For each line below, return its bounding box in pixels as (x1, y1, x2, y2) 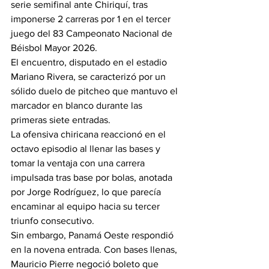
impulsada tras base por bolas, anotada (11, 172, 175, 183)
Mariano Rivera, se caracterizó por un (11, 71, 168, 82)
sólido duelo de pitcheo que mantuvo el (11, 86, 180, 96)
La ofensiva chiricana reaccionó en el (11, 129, 168, 139)
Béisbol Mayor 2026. (11, 43, 97, 53)
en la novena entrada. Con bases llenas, (11, 244, 180, 255)
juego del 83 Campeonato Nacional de (11, 28, 175, 38)
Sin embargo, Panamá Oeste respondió (11, 230, 176, 240)
